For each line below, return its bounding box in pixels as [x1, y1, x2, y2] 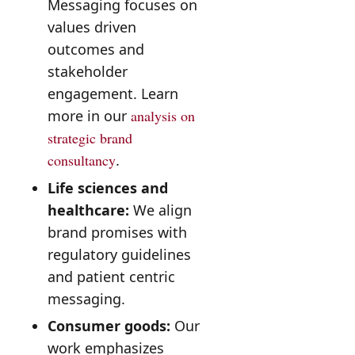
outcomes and [47, 40, 144, 59]
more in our [47, 106, 131, 126]
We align [128, 200, 192, 219]
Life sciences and [47, 177, 168, 197]
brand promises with [47, 222, 187, 242]
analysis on [130, 106, 195, 126]
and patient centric [47, 266, 175, 286]
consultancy [47, 151, 116, 170]
